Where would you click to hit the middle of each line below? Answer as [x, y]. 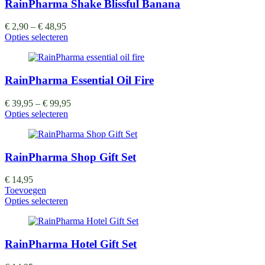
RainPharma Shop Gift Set [70, 157]
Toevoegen [25, 190]
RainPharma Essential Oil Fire [79, 80]
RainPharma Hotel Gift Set [71, 244]
